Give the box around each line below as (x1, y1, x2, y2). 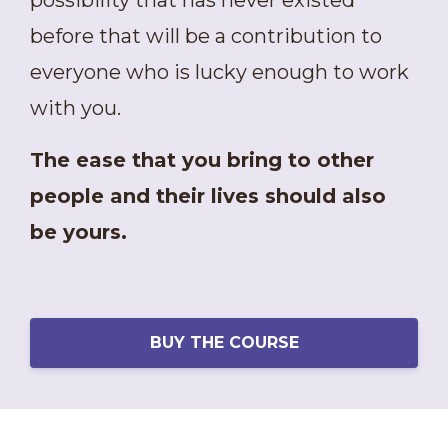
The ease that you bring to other (30, 148, 374, 173)
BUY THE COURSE (149, 332, 299, 352)
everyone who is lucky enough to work (30, 60, 409, 85)
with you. (30, 96, 121, 121)
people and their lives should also (30, 184, 386, 209)
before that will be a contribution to (30, 24, 382, 49)
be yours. (30, 220, 127, 245)
